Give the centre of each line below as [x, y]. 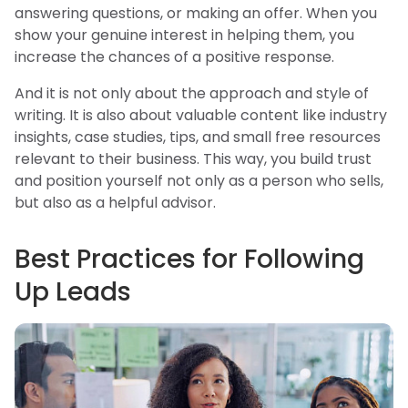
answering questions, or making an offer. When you [196, 14]
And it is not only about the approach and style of [192, 94]
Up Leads [73, 292]
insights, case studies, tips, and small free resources [198, 138]
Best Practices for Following [189, 260]
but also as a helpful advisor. [115, 203]
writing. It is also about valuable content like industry [201, 116]
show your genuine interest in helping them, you [184, 36]
